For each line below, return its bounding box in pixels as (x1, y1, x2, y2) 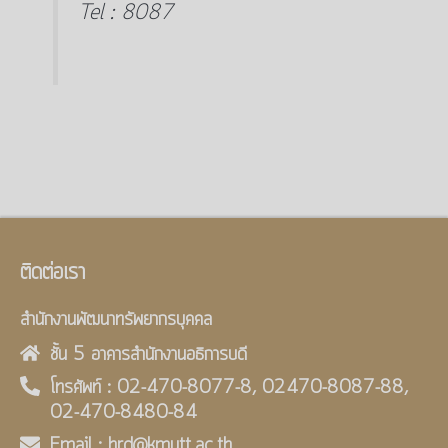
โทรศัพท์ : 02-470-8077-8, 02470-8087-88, (50, 374, 408, 401)
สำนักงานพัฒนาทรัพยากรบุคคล (20, 306, 212, 333)
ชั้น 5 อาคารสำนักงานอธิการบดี (50, 341, 247, 368)
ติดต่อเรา (20, 256, 85, 289)
